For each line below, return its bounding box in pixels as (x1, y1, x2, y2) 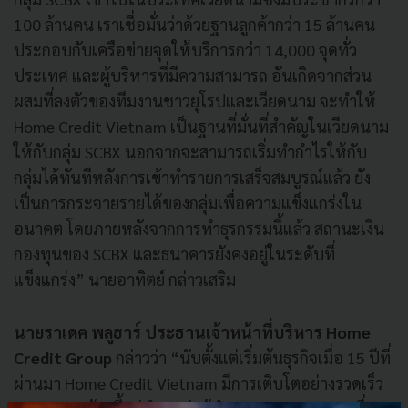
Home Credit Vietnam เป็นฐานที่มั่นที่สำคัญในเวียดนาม (14, 115, 389, 137)
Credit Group (14, 346, 116, 368)
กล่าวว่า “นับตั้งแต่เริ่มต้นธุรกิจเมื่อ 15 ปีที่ (116, 346, 391, 368)
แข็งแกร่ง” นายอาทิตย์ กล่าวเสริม (14, 268, 236, 290)
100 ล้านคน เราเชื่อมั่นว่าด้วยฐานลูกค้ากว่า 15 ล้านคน (14, 13, 375, 35)
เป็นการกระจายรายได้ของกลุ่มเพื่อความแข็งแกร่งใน (14, 191, 362, 213)
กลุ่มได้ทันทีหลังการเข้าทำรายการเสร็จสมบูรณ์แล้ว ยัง (14, 166, 371, 188)
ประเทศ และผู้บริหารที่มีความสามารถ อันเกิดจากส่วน (14, 64, 372, 86)
